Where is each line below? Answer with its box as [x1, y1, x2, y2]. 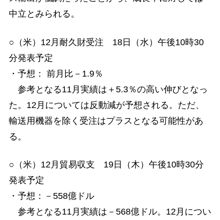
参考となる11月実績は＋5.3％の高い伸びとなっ [8, 84, 208, 94]
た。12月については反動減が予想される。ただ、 [8, 100, 204, 110]
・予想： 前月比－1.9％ [8, 68, 103, 79]
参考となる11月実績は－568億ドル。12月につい [8, 206, 211, 217]
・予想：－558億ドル [8, 191, 94, 201]
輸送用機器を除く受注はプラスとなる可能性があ [8, 115, 203, 126]
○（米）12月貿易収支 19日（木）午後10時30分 [8, 159, 204, 169]
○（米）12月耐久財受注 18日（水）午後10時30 [8, 37, 204, 47]
